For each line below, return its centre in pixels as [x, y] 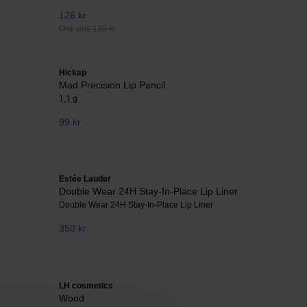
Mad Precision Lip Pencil [112, 85]
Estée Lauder [85, 179]
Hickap [73, 72]
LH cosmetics [86, 285]
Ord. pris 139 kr [87, 28]
